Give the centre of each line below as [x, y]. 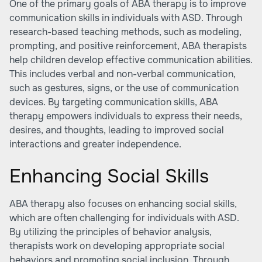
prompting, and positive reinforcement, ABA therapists [128, 46]
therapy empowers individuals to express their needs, [126, 116]
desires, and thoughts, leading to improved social [117, 130]
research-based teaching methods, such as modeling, [125, 32]
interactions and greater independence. [95, 144]
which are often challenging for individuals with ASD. [124, 218]
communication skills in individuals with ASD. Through [126, 18]
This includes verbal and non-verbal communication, [123, 74]
